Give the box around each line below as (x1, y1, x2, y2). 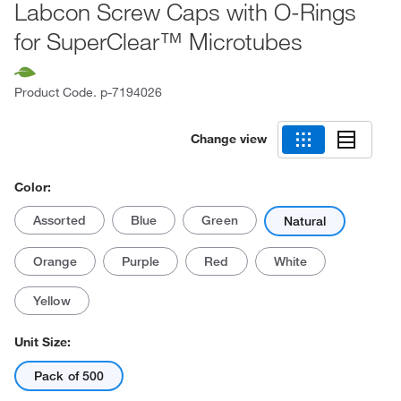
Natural (283, 213, 327, 229)
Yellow (33, 293, 71, 309)
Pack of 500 (34, 368, 105, 384)
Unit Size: (14, 334, 71, 350)
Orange (33, 253, 77, 269)
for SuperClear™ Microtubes (14, 26, 303, 56)
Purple (121, 253, 160, 269)
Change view (191, 130, 267, 147)
